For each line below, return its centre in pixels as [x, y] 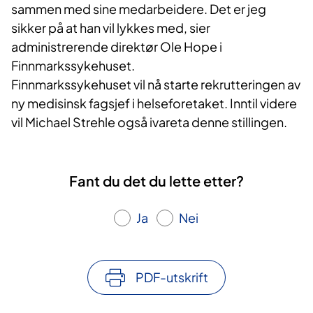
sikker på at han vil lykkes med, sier [111, 28]
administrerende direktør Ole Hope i [117, 47]
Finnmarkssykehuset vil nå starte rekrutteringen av [156, 85]
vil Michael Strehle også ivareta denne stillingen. [149, 122]
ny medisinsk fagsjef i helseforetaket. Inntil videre [154, 103]
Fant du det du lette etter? [156, 181]
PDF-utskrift [172, 277]
